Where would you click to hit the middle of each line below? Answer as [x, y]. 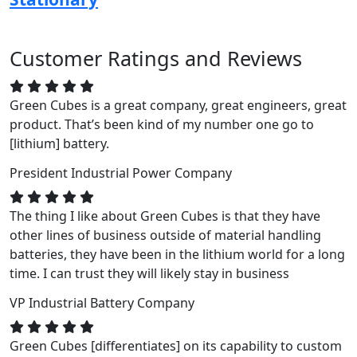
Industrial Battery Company [112, 302]
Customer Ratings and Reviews [156, 58]
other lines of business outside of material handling [165, 235]
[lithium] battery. [59, 143]
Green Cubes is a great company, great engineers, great [178, 105]
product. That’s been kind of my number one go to [162, 124]
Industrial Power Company [151, 173]
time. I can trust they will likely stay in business [149, 273]
